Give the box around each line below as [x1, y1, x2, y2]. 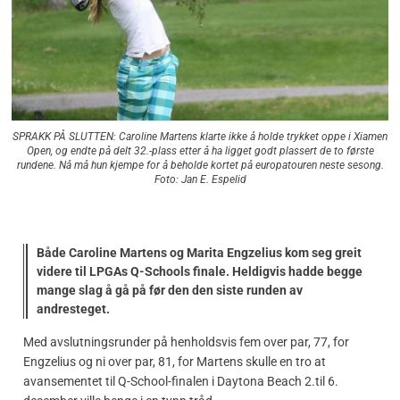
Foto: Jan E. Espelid [154, 173, 246, 187]
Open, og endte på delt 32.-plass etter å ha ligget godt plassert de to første [26, 145, 374, 158]
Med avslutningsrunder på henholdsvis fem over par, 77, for [23, 334, 349, 349]
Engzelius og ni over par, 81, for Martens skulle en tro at [23, 354, 326, 369]
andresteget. [37, 301, 110, 316]
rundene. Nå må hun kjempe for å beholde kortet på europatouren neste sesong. [16, 159, 384, 172]
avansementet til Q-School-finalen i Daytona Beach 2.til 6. [23, 373, 338, 388]
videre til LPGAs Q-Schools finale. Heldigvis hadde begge [37, 263, 362, 279]
